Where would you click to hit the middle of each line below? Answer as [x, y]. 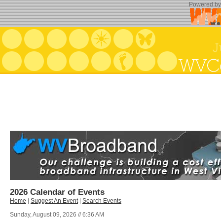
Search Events [102, 201]
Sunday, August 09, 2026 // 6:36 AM [57, 215]
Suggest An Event [54, 201]
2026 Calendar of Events [57, 192]
